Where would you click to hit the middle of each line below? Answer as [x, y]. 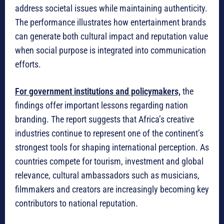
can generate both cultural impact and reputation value [111, 36]
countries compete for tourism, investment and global [109, 161]
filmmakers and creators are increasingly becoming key [112, 189]
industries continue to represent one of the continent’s [109, 133]
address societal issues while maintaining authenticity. [111, 8]
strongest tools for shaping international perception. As [112, 147]
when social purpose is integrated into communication [110, 50]
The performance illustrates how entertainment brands [110, 22]
